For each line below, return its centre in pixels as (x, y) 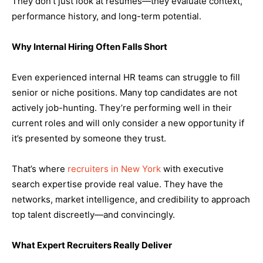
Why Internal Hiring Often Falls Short (90, 46)
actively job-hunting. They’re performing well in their (122, 107)
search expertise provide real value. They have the (117, 184)
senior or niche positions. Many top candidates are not (124, 92)
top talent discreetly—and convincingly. (93, 214)
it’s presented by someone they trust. (89, 138)
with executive (192, 168)
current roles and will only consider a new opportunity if (128, 123)
